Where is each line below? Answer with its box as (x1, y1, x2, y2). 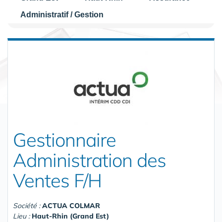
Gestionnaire (13, 127, 116, 152)
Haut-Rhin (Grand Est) (32, 211, 109, 221)
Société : (13, 201, 42, 210)
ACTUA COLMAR (42, 201, 100, 210)
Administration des (13, 148, 166, 172)
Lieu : (13, 211, 32, 221)
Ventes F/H (13, 168, 102, 192)
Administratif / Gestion (20, 10, 104, 19)
